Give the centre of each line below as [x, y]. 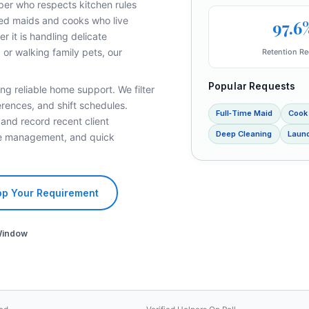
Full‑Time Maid [245, 113]
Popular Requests [252, 86]
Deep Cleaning [244, 134]
